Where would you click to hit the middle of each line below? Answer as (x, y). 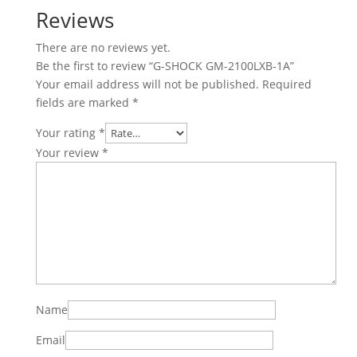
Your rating (67, 133)
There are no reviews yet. (103, 47)
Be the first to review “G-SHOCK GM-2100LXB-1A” (165, 66)
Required (286, 84)
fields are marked (84, 102)
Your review (69, 153)
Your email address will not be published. (147, 84)
